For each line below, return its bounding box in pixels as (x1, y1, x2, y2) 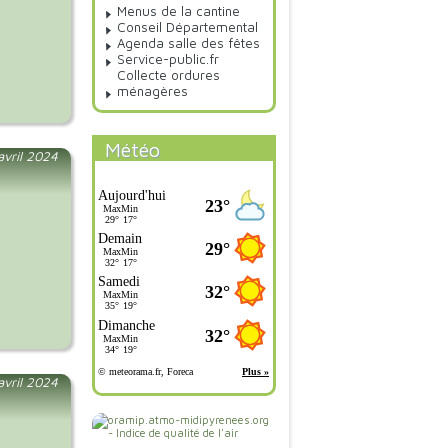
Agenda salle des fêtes (117, 35, 261, 52)
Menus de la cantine (117, 3, 241, 20)
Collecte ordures (117, 67, 221, 84)
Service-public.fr (117, 51, 220, 68)
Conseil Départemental (117, 19, 259, 36)
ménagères (117, 83, 189, 100)
